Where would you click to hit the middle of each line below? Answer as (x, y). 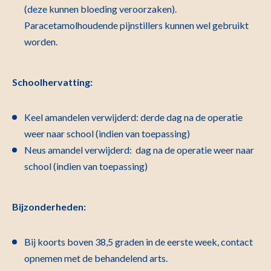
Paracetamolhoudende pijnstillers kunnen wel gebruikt (136, 25)
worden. (41, 41)
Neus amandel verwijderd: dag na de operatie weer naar (139, 149)
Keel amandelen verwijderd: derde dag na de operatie (133, 117)
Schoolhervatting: (52, 82)
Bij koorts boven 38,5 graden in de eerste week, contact (139, 241)
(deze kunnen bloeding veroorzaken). (100, 8)
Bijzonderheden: (49, 206)
